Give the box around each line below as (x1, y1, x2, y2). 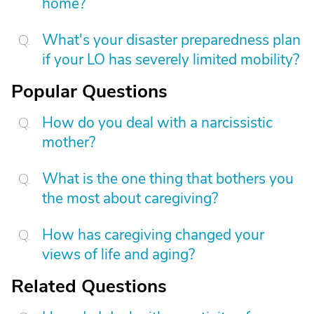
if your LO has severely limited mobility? (42, 50, 299, 69)
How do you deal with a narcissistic (42, 113, 273, 132)
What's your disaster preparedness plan (42, 30, 301, 50)
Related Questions (11, 274, 167, 299)
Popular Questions (11, 79, 168, 104)
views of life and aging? (42, 245, 195, 264)
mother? (42, 132, 95, 152)
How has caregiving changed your (42, 225, 264, 245)
